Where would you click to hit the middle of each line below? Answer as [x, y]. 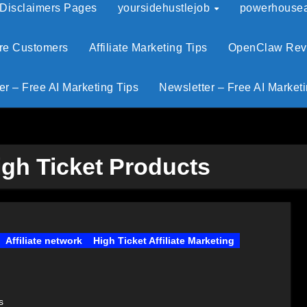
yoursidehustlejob [165, 8]
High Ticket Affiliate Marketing [164, 240]
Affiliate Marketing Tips [148, 47]
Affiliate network [44, 240]
